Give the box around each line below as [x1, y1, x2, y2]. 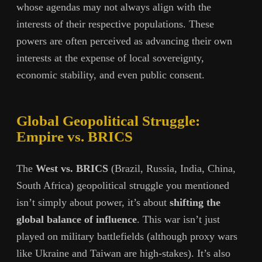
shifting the [170, 196, 220, 209]
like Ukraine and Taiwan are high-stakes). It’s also [16, 247, 230, 260]
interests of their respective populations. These [16, 18, 214, 30]
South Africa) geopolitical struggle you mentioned [16, 180, 229, 192]
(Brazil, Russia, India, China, [108, 163, 236, 175]
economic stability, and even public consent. [16, 68, 205, 81]
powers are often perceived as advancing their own [16, 35, 232, 47]
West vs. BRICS [36, 163, 108, 175]
